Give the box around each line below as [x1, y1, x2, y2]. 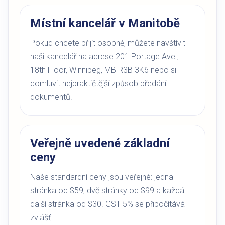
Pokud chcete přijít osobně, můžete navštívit [30, 38, 185, 48]
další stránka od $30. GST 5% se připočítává [30, 199, 185, 209]
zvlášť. [30, 213, 53, 222]
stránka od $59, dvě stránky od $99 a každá [30, 186, 184, 195]
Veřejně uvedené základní [30, 136, 170, 150]
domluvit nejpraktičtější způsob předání [30, 79, 166, 88]
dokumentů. [30, 92, 72, 102]
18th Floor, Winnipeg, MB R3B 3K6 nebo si [30, 65, 176, 75]
